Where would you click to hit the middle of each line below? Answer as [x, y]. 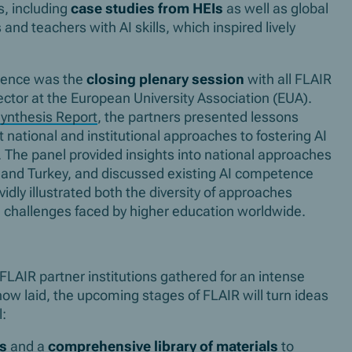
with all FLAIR [288, 79]
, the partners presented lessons [198, 117]
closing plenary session [165, 79]
